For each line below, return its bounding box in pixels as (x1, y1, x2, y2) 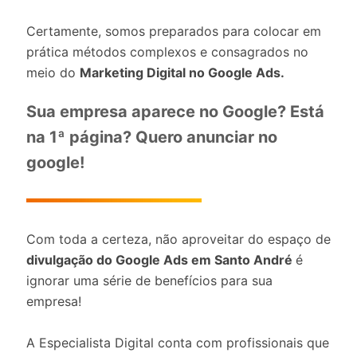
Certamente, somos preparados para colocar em (26, 23, 321, 39)
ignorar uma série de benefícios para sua (26, 273, 273, 288)
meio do (26, 65, 80, 80)
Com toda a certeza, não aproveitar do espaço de (26, 231, 331, 247)
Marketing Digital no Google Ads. (80, 65, 284, 80)
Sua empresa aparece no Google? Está (26, 102, 324, 121)
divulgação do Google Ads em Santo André (26, 252, 296, 268)
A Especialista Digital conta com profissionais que (26, 335, 329, 351)
